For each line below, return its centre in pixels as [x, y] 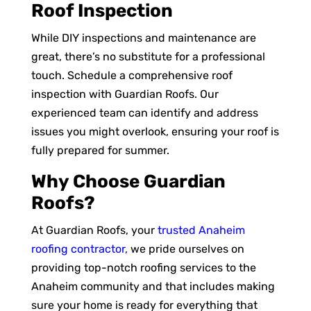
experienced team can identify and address [144, 112]
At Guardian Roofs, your [94, 230]
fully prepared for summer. [100, 150]
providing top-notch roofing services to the [143, 267]
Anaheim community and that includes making [153, 286]
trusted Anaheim [201, 230]
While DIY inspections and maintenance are [143, 37]
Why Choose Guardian [128, 181]
